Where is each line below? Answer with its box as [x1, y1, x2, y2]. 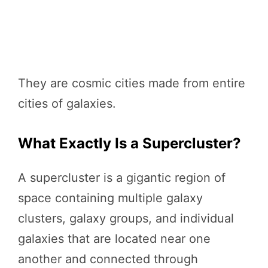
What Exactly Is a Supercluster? [18, 135, 241, 152]
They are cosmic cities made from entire [18, 76, 245, 90]
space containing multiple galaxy [18, 191, 203, 205]
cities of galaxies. [18, 96, 116, 111]
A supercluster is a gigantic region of [18, 170, 226, 185]
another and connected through [18, 252, 198, 266]
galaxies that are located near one [18, 232, 211, 246]
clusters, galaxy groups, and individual [18, 211, 234, 226]
